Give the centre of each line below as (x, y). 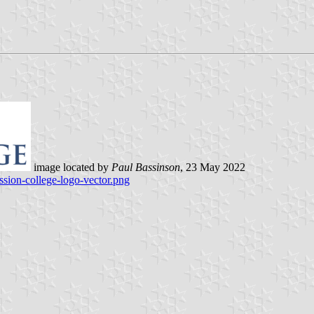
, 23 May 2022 (213, 167)
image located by (71, 167)
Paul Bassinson (146, 167)
